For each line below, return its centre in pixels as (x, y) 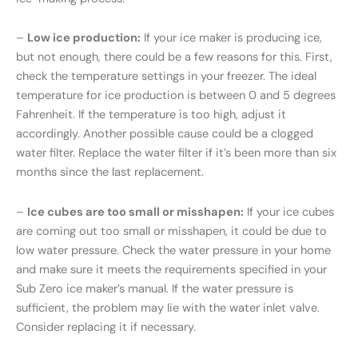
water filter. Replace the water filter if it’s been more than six (176, 153)
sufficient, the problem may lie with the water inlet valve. (168, 308)
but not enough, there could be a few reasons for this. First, (174, 58)
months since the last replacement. (110, 173)
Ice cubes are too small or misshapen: (135, 212)
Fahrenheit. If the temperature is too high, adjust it (151, 115)
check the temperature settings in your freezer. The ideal (166, 77)
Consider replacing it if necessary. (106, 327)
